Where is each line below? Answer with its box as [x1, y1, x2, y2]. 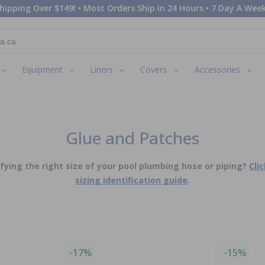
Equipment [22, 64, 63, 76]
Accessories [194, 64, 240, 76]
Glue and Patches [66, 126, 199, 149]
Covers [140, 64, 167, 76]
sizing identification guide [75, 174, 188, 186]
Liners [90, 64, 114, 76]
